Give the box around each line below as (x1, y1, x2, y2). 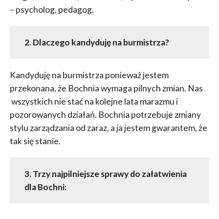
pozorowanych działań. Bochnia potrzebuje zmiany (9, 109, 201, 120)
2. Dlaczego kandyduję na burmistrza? (24, 37, 169, 48)
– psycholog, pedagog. (9, 4, 94, 15)
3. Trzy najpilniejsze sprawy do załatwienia (24, 169, 187, 179)
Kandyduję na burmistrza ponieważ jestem (9, 70, 169, 81)
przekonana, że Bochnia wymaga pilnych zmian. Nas (9, 83, 203, 94)
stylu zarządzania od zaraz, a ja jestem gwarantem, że (9, 123, 207, 133)
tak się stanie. (9, 136, 61, 147)
